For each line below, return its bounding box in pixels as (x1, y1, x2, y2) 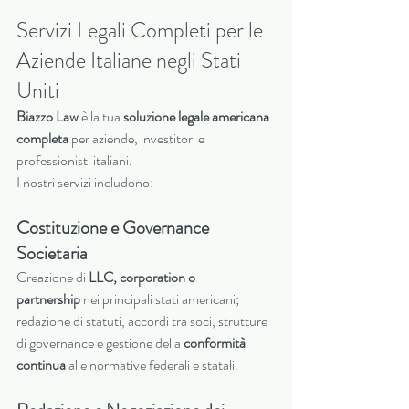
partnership (16, 288, 80, 310)
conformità (184, 332, 248, 354)
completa (16, 128, 68, 150)
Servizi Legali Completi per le (16, 15, 267, 47)
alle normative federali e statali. (66, 354, 238, 376)
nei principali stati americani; (80, 288, 242, 310)
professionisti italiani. (16, 150, 132, 172)
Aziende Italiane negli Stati (16, 45, 246, 77)
